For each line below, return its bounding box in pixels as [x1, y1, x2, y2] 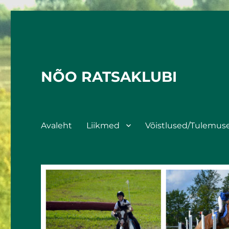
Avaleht [41, 120, 73, 130]
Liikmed [86, 120, 120, 130]
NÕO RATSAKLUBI [41, 68, 177, 85]
